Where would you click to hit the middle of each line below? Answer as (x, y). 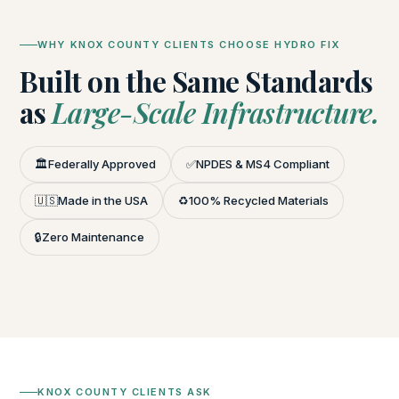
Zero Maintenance (94, 237)
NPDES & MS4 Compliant (263, 164)
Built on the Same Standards (196, 81)
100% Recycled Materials (259, 200)
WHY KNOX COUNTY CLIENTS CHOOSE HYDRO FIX (189, 45)
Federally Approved (102, 164)
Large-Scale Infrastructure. (215, 112)
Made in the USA (103, 200)
